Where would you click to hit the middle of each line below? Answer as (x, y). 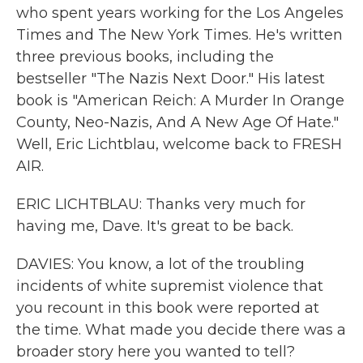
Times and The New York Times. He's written (179, 35)
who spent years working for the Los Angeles (180, 13)
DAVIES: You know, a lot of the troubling (160, 264)
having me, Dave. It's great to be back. (155, 226)
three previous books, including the (145, 57)
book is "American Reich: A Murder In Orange (180, 100)
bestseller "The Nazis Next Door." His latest (171, 79)
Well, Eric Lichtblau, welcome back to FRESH (179, 144)
